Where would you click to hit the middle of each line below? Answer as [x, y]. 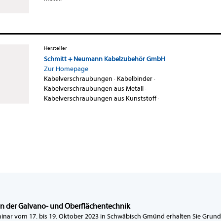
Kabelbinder [134, 78]
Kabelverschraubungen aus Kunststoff [100, 98]
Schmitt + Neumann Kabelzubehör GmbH [104, 59]
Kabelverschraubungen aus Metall [93, 88]
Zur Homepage [66, 69]
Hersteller [55, 48]
